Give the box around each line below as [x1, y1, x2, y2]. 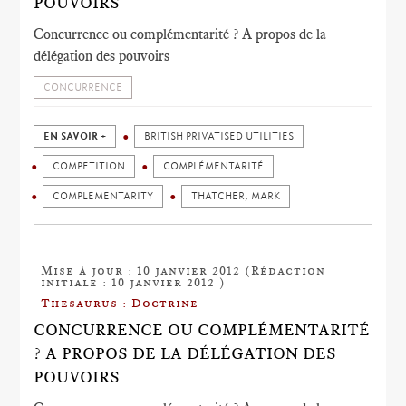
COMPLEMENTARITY [53, 190, 154, 202]
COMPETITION [53, 160, 126, 172]
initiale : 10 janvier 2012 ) [41, 275, 227, 289]
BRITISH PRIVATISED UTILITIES [144, 130, 295, 142]
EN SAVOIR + [43, 130, 107, 142]
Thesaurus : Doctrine [41, 295, 199, 310]
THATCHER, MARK [191, 190, 281, 202]
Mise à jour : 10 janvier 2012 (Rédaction [41, 263, 326, 277]
